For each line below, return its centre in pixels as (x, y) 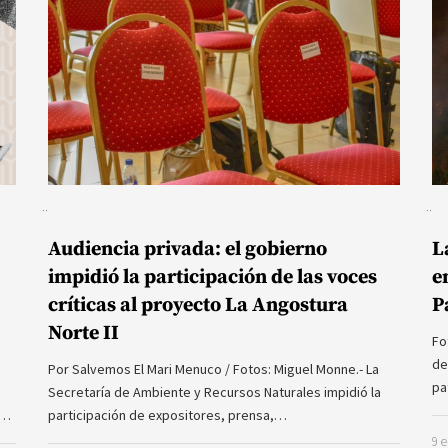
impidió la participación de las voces (212, 278)
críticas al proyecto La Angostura (198, 306)
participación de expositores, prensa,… (167, 415)
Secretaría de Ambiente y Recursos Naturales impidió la (214, 392)
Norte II (83, 334)
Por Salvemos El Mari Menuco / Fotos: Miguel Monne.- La (213, 369)
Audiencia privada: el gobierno (187, 250)
